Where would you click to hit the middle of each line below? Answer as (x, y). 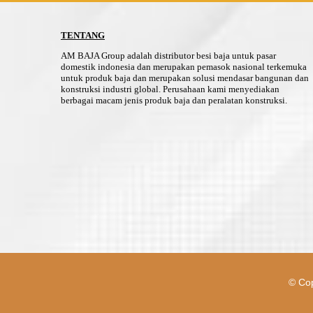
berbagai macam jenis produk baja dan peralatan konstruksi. (174, 100)
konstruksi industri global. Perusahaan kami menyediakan (170, 89)
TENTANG (82, 35)
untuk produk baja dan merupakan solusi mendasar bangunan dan (184, 78)
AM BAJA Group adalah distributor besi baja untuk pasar (168, 56)
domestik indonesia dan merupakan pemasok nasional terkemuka (183, 67)
